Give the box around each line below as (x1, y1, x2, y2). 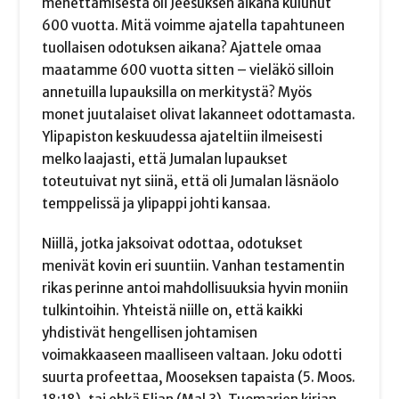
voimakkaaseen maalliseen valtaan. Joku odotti (42, 346, 343, 363)
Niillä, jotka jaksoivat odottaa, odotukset (42, 234, 304, 252)
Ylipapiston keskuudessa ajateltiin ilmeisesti (42, 128, 323, 146)
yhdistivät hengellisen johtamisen (42, 323, 258, 341)
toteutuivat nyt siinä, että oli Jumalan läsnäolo (42, 173, 339, 191)
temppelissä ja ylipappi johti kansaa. (42, 195, 272, 213)
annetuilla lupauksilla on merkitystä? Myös (42, 84, 313, 102)
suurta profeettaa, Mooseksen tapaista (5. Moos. (42, 368, 356, 386)
